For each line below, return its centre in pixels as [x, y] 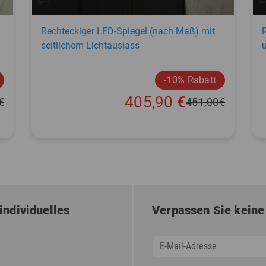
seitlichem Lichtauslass [90, 45]
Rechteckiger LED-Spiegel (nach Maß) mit [128, 31]
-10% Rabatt [190, 80]
